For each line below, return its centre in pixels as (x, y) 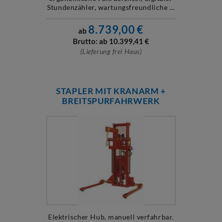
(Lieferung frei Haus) (111, 51)
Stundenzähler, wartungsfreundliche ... (111, 7)
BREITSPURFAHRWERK (111, 101)
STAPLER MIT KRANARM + (111, 91)
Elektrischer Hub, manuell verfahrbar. (111, 217)
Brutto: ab (90, 41)
